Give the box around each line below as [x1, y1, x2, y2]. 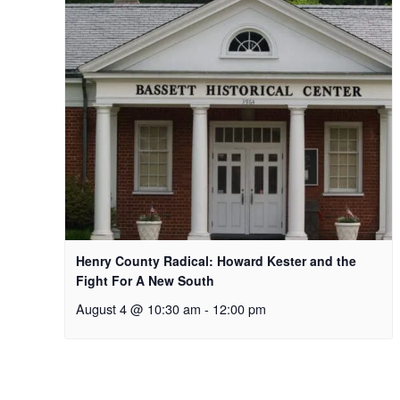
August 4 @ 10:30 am [76, 298, 201, 318]
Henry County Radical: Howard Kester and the [76, 251, 356, 270]
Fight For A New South [76, 271, 214, 289]
